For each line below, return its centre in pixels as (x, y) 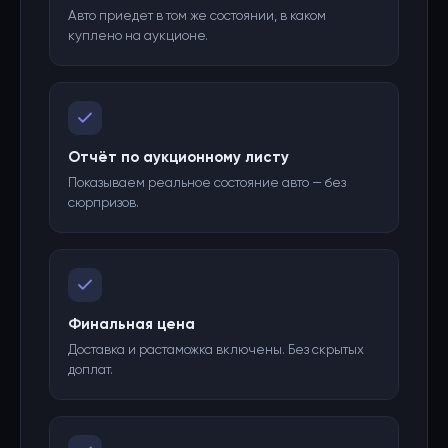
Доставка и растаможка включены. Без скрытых (216, 350)
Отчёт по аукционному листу (178, 157)
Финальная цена (131, 324)
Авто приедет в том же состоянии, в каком (197, 16)
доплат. (90, 370)
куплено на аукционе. (138, 36)
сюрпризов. (103, 203)
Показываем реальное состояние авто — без (207, 183)
